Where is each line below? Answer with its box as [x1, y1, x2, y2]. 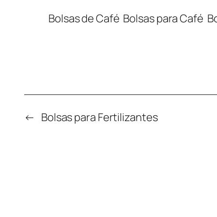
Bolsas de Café [48, 11, 120, 26]
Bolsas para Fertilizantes [41, 110, 158, 125]
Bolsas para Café [123, 11, 203, 26]
